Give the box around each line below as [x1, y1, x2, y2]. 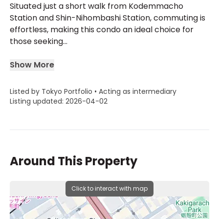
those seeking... [10, 36, 67, 47]
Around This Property [10, 153, 137, 169]
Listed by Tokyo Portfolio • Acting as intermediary [10, 87, 176, 96]
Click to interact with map [71, 184, 148, 193]
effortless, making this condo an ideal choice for [10, 24, 194, 35]
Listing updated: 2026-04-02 [10, 96, 108, 106]
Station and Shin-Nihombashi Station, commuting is [10, 12, 205, 23]
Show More [10, 59, 54, 70]
